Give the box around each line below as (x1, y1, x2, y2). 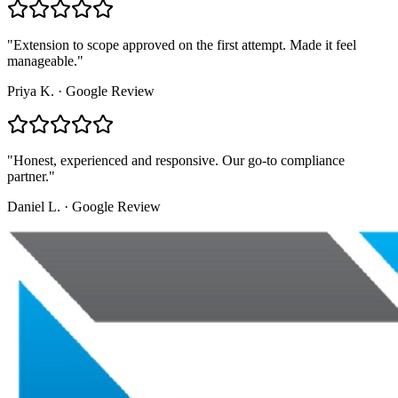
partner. (7, 169, 49, 185)
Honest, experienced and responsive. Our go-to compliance (13, 153, 345, 169)
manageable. (7, 53, 77, 69)
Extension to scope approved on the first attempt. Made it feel (13, 37, 356, 53)
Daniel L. (7, 199, 60, 215)
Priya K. (7, 84, 54, 99)
